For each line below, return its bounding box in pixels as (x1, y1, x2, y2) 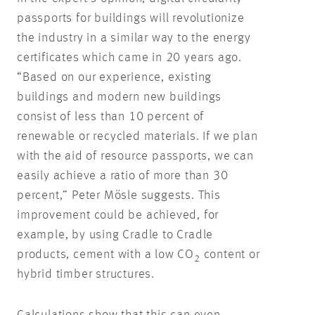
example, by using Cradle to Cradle (17, 228, 214, 241)
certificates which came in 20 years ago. (17, 51, 242, 64)
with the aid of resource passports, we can (17, 149, 254, 162)
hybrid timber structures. (17, 267, 155, 281)
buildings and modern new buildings (17, 90, 222, 103)
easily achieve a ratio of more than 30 (17, 169, 229, 182)
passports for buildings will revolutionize (17, 11, 245, 25)
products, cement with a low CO (17, 247, 195, 261)
